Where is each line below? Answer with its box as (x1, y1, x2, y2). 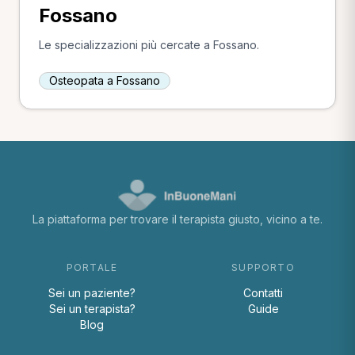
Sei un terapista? (48, 302, 136, 315)
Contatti (243, 286, 283, 300)
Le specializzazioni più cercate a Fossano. (39, 38, 259, 52)
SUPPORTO (231, 261, 295, 273)
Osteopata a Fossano (49, 74, 160, 87)
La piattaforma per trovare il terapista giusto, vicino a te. (32, 212, 323, 226)
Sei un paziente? (48, 286, 136, 300)
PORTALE (66, 261, 118, 273)
